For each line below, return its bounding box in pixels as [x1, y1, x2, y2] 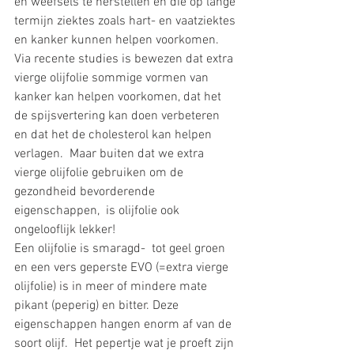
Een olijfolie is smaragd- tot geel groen [14, 241, 228, 258]
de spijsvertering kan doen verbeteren [14, 108, 223, 125]
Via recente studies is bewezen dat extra [14, 51, 236, 68]
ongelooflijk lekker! [14, 222, 119, 239]
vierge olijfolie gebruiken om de [14, 165, 186, 182]
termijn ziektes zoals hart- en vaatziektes [14, 13, 239, 30]
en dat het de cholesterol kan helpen [14, 127, 215, 144]
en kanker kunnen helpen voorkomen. [14, 32, 222, 49]
